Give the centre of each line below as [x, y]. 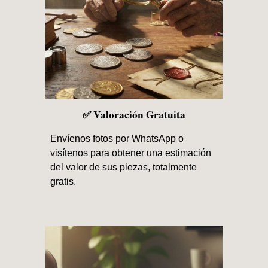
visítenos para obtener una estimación [131, 153]
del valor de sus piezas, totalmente [124, 167]
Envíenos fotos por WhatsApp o [117, 138]
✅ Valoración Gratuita [134, 114]
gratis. [63, 181]
